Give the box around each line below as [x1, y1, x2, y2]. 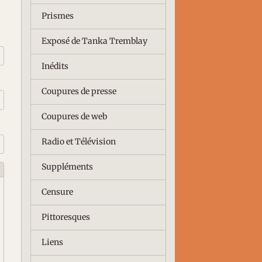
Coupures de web [41, 111, 107, 122]
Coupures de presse [41, 86, 116, 97]
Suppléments [41, 161, 93, 173]
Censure [41, 187, 73, 198]
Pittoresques [41, 212, 90, 223]
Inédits [41, 61, 68, 72]
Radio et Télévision [41, 136, 116, 147]
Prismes [41, 11, 74, 22]
